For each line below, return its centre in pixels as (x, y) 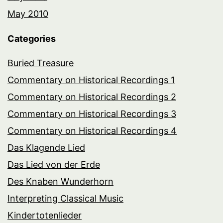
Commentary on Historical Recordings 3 (92, 113)
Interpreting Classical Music (65, 198)
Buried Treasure (41, 63)
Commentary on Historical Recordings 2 (92, 97)
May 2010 (28, 13)
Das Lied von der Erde (54, 164)
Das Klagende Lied (46, 147)
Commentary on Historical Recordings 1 (91, 80)
